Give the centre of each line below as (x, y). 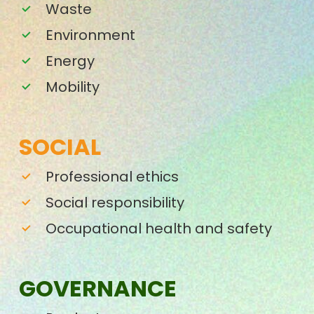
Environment (91, 35)
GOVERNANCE (98, 288)
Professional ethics (112, 176)
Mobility (73, 87)
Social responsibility (115, 202)
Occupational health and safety (159, 228)
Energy (70, 61)
